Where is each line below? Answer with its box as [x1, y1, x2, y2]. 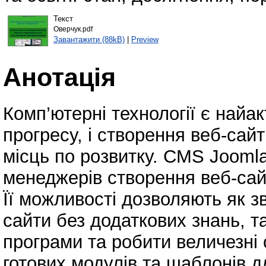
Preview [131, 34, 159, 44]
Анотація [3, 62, 116, 91]
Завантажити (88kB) [53, 34, 125, 44]
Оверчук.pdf [53, 25, 93, 33]
